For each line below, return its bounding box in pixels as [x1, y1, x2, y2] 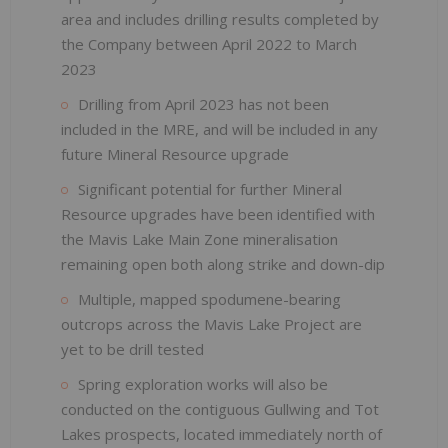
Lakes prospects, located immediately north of [61, 423, 382, 444]
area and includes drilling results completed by [61, 8, 379, 29]
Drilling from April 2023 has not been [78, 93, 329, 114]
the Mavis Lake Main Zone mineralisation [61, 228, 338, 249]
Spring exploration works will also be [78, 373, 328, 394]
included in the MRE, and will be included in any [61, 118, 378, 139]
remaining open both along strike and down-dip [61, 253, 385, 274]
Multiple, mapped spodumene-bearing [78, 288, 341, 309]
